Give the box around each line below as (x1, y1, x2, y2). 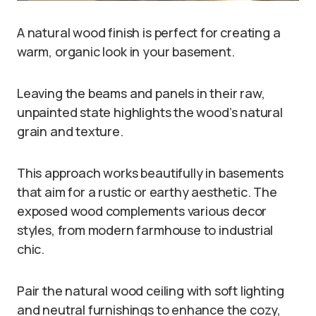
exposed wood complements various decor (17, 202, 267, 219)
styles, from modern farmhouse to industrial (17, 221, 274, 238)
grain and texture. (17, 122, 123, 140)
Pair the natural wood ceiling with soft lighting (17, 281, 284, 299)
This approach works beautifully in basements (17, 164, 284, 181)
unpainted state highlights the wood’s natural (17, 103, 283, 121)
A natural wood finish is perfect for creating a (17, 23, 281, 41)
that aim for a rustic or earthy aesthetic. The (17, 183, 277, 200)
